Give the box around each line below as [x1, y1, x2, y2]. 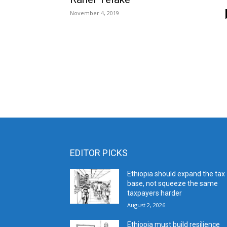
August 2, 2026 [127, 201, 166, 209]
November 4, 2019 [70, 9, 119, 17]
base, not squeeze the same [127, 179, 218, 188]
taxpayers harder [127, 189, 182, 198]
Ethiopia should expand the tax [127, 170, 225, 178]
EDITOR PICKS [70, 147, 128, 159]
